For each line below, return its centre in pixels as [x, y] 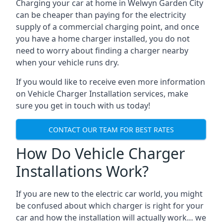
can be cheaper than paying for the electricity [101, 15]
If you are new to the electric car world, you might [109, 194]
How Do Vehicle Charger [100, 153]
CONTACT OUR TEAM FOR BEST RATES [111, 129]
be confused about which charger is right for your [110, 206]
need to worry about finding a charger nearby [102, 51]
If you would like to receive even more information [111, 82]
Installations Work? [82, 171]
